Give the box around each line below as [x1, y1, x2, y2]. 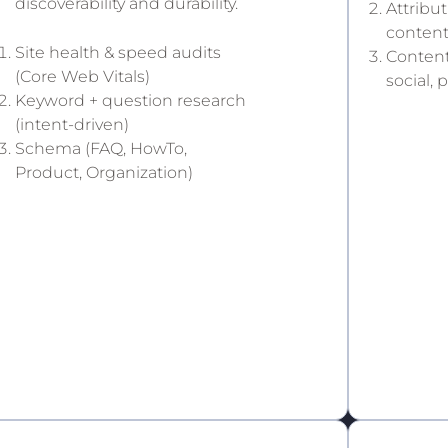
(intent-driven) [14, 114, 129, 134]
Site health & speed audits [14, 42, 221, 62]
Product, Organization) [14, 162, 193, 182]
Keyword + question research [14, 90, 246, 110]
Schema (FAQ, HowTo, [14, 138, 187, 158]
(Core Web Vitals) [14, 66, 150, 86]
